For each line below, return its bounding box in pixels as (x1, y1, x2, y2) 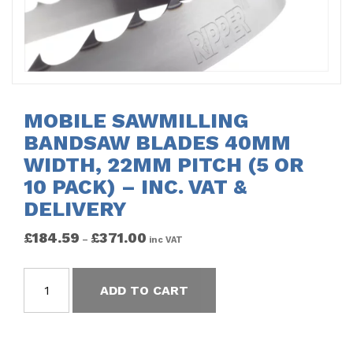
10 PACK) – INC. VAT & (24, 175, 247, 199)
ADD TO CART (100, 282, 189, 298)
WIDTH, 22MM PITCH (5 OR (24, 153, 303, 177)
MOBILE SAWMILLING (24, 109, 248, 133)
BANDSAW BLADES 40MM (24, 131, 291, 155)
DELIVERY (24, 197, 127, 221)
